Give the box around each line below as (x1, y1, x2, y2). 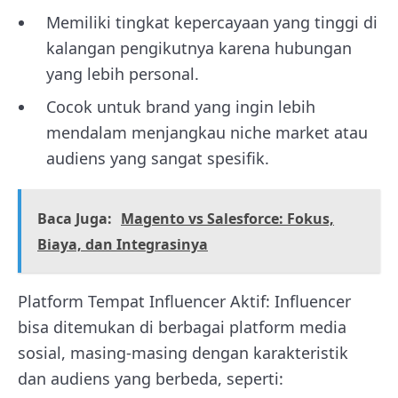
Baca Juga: (37, 209, 112, 228)
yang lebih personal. (46, 63, 199, 84)
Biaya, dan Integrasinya (37, 235, 208, 254)
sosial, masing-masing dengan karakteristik (18, 342, 348, 363)
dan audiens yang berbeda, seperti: (18, 368, 283, 389)
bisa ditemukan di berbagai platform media (18, 316, 346, 338)
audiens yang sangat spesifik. (46, 147, 269, 169)
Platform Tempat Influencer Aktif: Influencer (18, 291, 351, 312)
